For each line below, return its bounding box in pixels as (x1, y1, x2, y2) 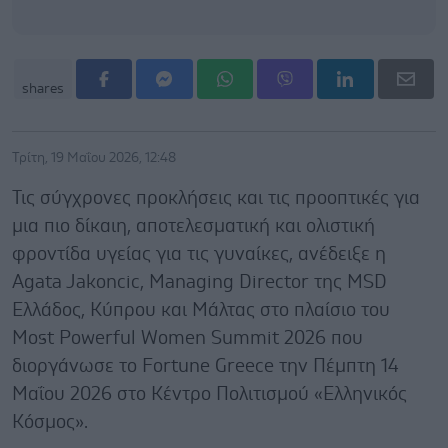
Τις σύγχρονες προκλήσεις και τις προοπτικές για (12, 188, 420, 208)
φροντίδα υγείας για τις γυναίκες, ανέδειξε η (12, 244, 386, 264)
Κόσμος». (12, 412, 93, 432)
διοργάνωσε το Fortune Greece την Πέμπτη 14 (12, 356, 398, 376)
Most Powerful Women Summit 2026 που (12, 328, 363, 348)
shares (22, 81, 64, 96)
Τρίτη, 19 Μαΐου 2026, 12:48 (12, 150, 176, 165)
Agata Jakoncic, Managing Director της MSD (12, 272, 387, 292)
